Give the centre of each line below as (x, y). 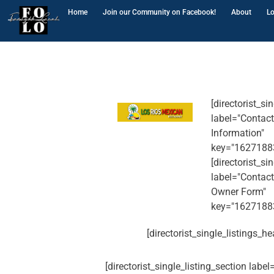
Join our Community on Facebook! (159, 12)
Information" (237, 133)
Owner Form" (238, 191)
